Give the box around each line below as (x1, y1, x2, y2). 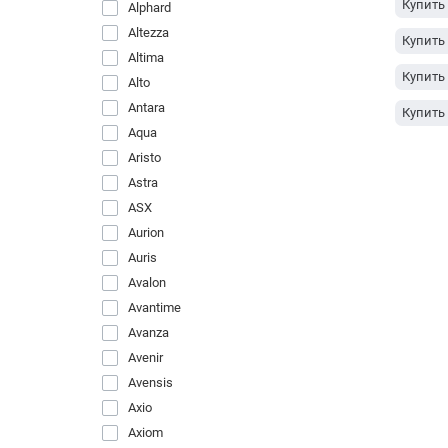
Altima (128, 50, 164, 65)
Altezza (128, 25, 169, 40)
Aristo (128, 150, 161, 165)
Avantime (128, 300, 181, 315)
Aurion (128, 225, 164, 240)
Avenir (128, 350, 163, 365)
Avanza (128, 325, 169, 340)
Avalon (128, 275, 166, 290)
